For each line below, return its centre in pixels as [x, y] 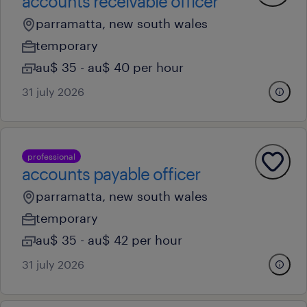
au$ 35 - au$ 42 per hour [109, 240]
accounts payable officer [111, 174]
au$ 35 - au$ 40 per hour [110, 67]
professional [51, 156]
